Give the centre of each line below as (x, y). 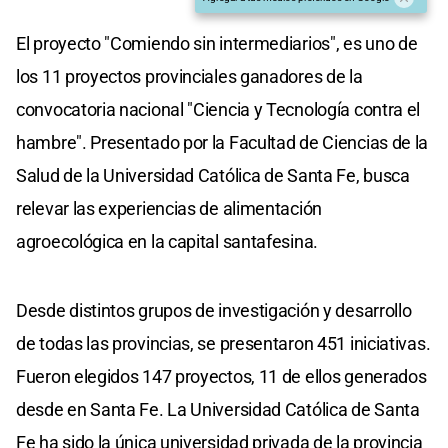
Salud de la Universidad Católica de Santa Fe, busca (213, 175)
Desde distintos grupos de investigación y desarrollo (214, 310)
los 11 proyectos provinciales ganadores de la (189, 76)
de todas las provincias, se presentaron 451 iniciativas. (223, 343)
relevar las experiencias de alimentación (169, 208)
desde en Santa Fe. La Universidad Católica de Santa (218, 409)
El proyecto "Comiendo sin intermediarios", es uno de (217, 43)
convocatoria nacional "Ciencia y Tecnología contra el (218, 109)
